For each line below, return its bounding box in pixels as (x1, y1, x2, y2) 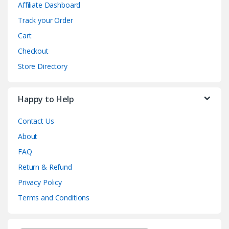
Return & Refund (18, 162, 72, 172)
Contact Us (18, 116, 54, 126)
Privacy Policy (18, 177, 62, 188)
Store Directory (18, 61, 67, 72)
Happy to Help (18, 94, 75, 105)
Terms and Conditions (18, 193, 90, 203)
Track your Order (18, 15, 73, 26)
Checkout (18, 46, 49, 56)
